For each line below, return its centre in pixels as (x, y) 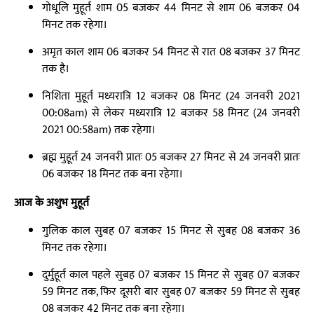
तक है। (56, 69)
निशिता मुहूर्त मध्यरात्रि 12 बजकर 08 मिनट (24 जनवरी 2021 (171, 96)
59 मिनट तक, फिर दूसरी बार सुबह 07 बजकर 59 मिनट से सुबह (171, 292)
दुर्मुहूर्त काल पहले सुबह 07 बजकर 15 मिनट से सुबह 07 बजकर (171, 275)
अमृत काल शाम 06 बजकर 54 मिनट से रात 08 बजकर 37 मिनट (171, 52)
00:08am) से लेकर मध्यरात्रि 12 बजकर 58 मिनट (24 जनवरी (171, 113)
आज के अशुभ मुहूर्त (52, 203)
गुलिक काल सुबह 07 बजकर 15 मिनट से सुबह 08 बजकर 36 (171, 231)
